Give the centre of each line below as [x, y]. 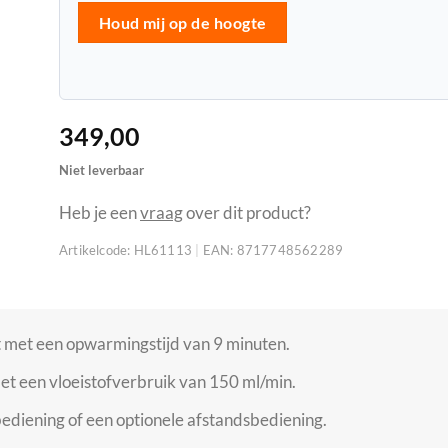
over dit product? [247, 213]
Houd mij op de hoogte [182, 23]
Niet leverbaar [101, 169]
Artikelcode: [95, 250]
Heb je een [99, 213]
